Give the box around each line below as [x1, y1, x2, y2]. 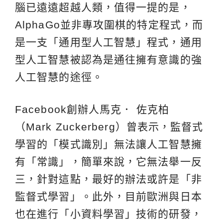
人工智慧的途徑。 [15, 71, 103, 83]
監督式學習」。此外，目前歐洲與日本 [15, 191, 202, 203]
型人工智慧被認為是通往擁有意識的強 [15, 54, 202, 66]
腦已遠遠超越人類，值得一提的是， [15, 1, 191, 13]
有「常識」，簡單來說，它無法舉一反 [15, 156, 202, 168]
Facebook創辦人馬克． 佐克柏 [15, 104, 169, 115]
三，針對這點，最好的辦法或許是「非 [15, 173, 202, 185]
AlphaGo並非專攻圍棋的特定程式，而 [15, 19, 204, 31]
